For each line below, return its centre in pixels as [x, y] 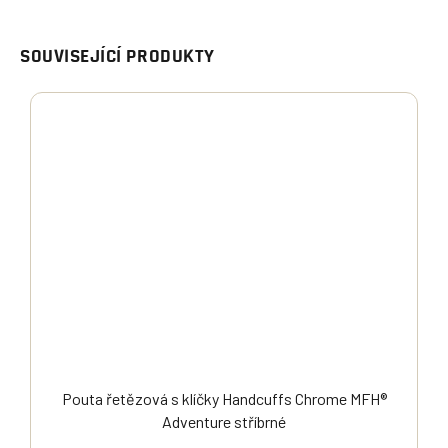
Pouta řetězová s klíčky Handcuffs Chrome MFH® [224, 399]
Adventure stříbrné [224, 422]
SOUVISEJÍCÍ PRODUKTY [117, 57]
